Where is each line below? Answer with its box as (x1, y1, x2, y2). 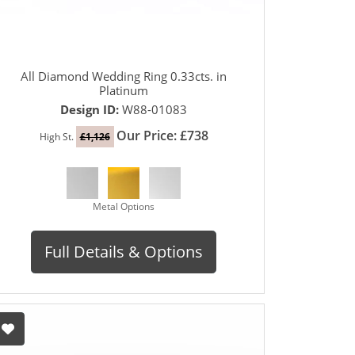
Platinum (99, 82, 148, 98)
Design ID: (60, 101, 122, 117)
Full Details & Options (44, 240, 203, 262)
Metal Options (93, 199, 155, 213)
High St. (39, 129, 76, 143)
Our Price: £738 (116, 126, 208, 144)
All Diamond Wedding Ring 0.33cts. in (21, 67, 227, 84)
